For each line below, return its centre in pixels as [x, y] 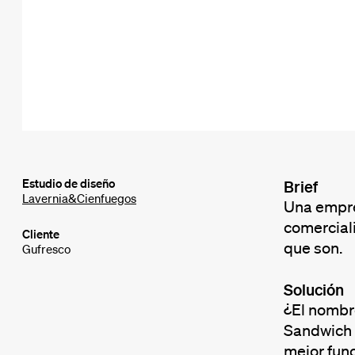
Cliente [41, 234]
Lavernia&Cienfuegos [79, 198]
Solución [313, 290]
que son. [313, 248]
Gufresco [46, 249]
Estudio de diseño [69, 183]
